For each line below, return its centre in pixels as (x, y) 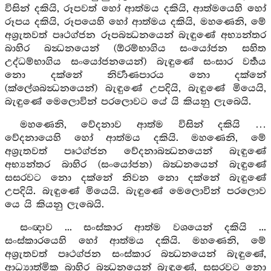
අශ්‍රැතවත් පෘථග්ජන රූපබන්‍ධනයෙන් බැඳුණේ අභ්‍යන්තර (135, 35)
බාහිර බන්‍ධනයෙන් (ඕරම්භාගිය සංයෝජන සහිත (135, 49)
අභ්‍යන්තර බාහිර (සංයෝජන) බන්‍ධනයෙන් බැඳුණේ (135, 165)
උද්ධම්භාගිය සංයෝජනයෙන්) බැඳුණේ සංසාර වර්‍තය (135, 62)
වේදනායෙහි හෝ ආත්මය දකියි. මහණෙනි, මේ (135, 138)
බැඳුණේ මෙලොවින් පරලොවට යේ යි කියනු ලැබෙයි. (128, 102)
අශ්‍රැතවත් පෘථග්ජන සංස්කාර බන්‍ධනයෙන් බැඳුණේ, (135, 254)
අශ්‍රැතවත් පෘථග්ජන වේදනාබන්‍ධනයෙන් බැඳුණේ (135, 152)
